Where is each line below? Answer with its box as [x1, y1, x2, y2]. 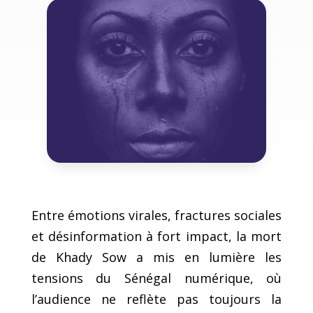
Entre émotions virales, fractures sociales [31, 206, 282, 224]
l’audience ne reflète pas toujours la [31, 290, 282, 307]
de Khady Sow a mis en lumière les [31, 248, 282, 265]
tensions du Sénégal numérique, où [31, 269, 282, 286]
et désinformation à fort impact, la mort [31, 227, 282, 245]
